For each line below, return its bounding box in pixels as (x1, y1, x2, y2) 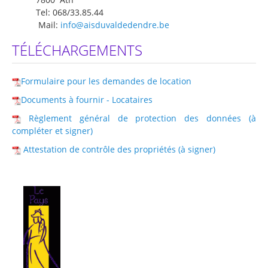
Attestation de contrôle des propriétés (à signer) (23, 144, 215, 156)
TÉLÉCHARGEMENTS (12, 40, 142, 60)
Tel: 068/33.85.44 (12, 7, 103, 19)
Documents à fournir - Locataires (21, 94, 153, 106)
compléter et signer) (12, 125, 93, 137)
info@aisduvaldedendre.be (60, 19, 169, 31)
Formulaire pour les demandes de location (21, 75, 191, 87)
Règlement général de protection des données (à (28, 112, 257, 124)
